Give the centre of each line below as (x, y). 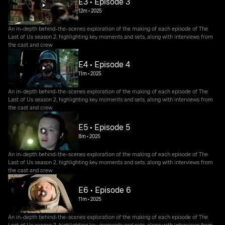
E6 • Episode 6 (105, 190)
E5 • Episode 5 (104, 127)
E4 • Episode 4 (104, 65)
